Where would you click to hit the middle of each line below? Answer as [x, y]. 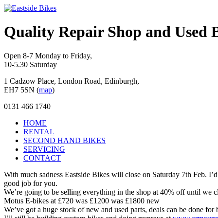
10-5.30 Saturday [30, 64]
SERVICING [44, 149]
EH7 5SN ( [21, 90]
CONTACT [42, 158]
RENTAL [39, 131]
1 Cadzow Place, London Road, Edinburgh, [72, 81]
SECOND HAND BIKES [64, 140]
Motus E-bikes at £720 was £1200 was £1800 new [82, 200]
